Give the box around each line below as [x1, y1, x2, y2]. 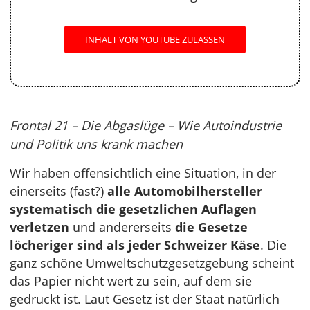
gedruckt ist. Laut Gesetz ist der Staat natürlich [10, 291, 280, 307]
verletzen [10, 219, 69, 235]
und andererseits [69, 219, 175, 235]
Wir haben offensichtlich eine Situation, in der [10, 165, 276, 181]
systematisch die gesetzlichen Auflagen [10, 201, 257, 217]
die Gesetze [175, 219, 248, 235]
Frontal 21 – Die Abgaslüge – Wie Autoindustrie [10, 117, 282, 134]
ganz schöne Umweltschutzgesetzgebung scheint [10, 255, 294, 271]
